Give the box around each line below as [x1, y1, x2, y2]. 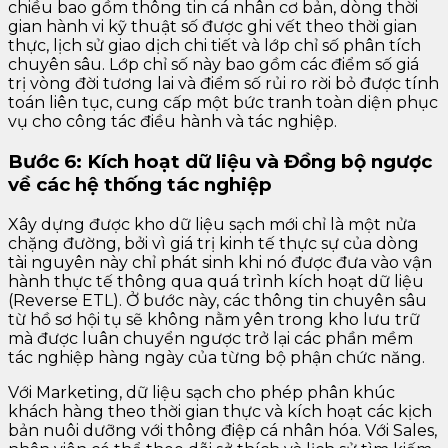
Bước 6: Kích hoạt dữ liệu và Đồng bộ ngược [8, 150, 432, 174]
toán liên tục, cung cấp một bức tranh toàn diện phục [8, 93, 438, 113]
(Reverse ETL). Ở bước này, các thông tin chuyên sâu [8, 290, 427, 310]
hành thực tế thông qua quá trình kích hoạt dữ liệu [8, 271, 424, 291]
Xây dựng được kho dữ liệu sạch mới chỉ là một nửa [8, 214, 416, 234]
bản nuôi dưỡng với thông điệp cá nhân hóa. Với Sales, [8, 420, 437, 440]
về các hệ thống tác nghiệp [8, 173, 272, 197]
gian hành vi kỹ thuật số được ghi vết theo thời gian [8, 17, 417, 37]
